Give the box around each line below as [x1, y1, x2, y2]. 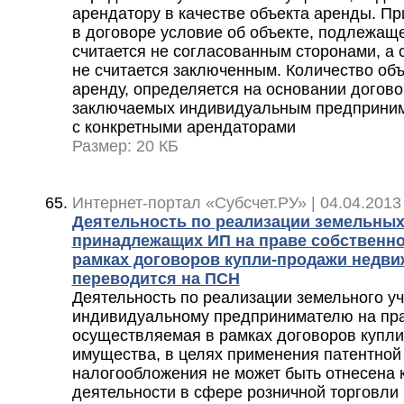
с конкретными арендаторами [71, 118, 296, 137]
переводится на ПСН [71, 270, 240, 289]
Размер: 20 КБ [71, 137, 179, 156]
